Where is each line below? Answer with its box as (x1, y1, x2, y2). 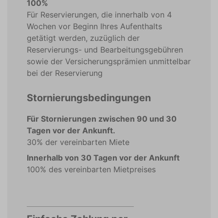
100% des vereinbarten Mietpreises (27, 164, 156, 174)
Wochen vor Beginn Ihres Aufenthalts (27, 21, 162, 31)
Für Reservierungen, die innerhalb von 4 (27, 10, 172, 19)
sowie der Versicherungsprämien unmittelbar (27, 56, 191, 66)
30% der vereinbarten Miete (27, 137, 129, 147)
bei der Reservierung (27, 68, 103, 78)
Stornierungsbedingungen (27, 92, 151, 104)
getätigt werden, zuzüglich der (27, 33, 140, 43)
